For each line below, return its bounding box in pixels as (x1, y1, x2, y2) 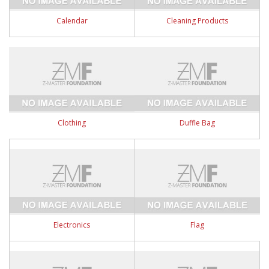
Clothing (58, 118, 86, 128)
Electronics (53, 220, 90, 230)
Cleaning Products (166, 16, 228, 26)
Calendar (56, 16, 88, 26)
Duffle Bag (179, 118, 215, 128)
